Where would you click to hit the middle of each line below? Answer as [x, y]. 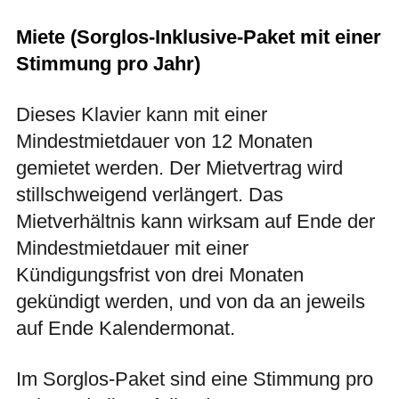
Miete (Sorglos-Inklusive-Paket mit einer [199, 37]
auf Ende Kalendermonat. [126, 329]
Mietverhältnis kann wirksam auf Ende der [195, 222]
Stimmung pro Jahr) [108, 64]
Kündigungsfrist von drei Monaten [160, 275]
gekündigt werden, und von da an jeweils [191, 302]
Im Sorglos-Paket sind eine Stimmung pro [195, 379]
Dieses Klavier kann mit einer [142, 115]
